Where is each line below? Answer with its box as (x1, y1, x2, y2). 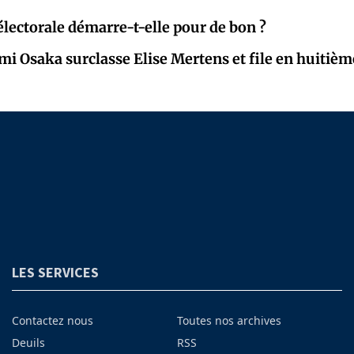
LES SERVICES (11, 263, 99, 282)
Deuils (11, 335, 45, 351)
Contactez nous (11, 313, 93, 329)
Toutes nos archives (176, 313, 281, 329)
